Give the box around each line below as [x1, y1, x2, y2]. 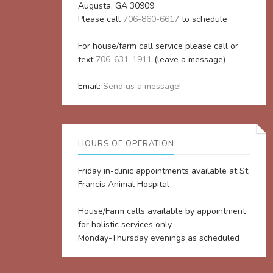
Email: [78, 80, 103, 92]
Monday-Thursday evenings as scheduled [78, 232, 239, 244]
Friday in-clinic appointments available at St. [78, 165, 250, 177]
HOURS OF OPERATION [78, 138, 174, 149]
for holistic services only [78, 219, 172, 230]
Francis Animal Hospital [78, 179, 169, 190]
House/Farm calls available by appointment [78, 205, 246, 217]
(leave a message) [152, 54, 225, 65]
